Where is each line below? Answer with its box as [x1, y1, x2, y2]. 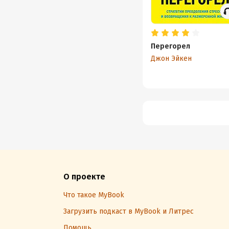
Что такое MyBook [63, 191, 124, 199]
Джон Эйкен [150, 54, 192, 63]
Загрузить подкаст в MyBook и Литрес [63, 207, 194, 216]
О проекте [63, 172, 105, 181]
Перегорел [150, 42, 190, 51]
